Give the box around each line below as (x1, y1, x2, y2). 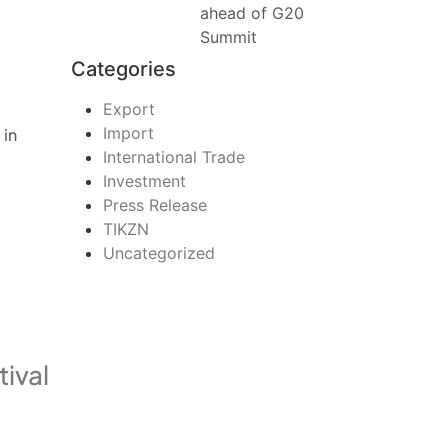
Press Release (103, 195, 207, 216)
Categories (71, 57, 176, 82)
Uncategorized (103, 243, 215, 264)
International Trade (103, 147, 245, 168)
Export (103, 99, 155, 120)
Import (103, 123, 154, 144)
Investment (103, 171, 186, 192)
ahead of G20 (200, 3, 304, 24)
